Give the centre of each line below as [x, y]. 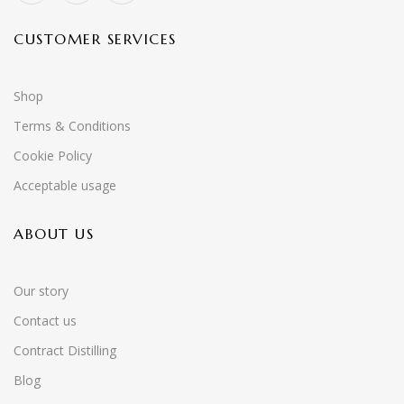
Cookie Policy [53, 156]
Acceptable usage [65, 185]
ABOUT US [54, 234]
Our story [41, 291]
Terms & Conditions [72, 126]
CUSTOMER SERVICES [95, 39]
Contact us [45, 321]
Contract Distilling [65, 350]
